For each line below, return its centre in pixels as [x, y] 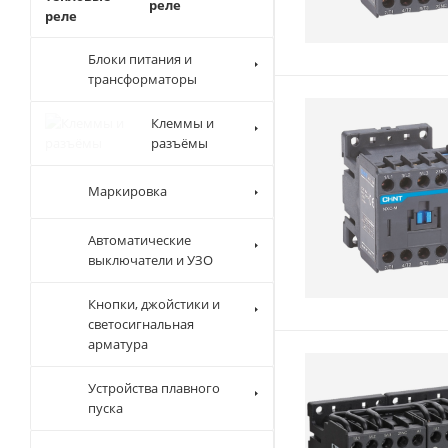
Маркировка [192, 205]
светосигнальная [217, 393]
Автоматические [212, 259]
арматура [194, 413]
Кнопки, [189, 353]
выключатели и [209, 279]
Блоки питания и [219, 68]
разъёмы [179, 161]
